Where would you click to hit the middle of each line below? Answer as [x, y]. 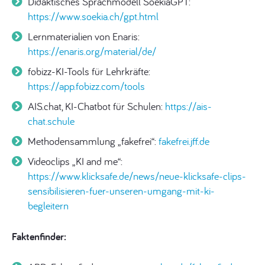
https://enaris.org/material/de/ [92, 51]
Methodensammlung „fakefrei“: [93, 141]
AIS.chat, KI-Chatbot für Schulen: [96, 106]
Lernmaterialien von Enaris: [84, 36]
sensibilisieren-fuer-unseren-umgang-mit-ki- [121, 191]
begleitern [48, 206]
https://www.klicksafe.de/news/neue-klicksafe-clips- [137, 176]
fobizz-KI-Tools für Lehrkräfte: [89, 71]
